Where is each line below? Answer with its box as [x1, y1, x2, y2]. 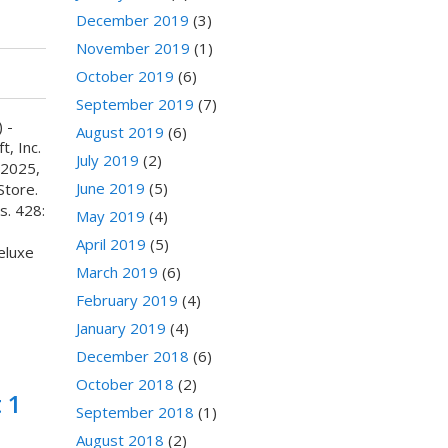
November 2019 [76, 38, 190, 59]
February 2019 [76, 290, 178, 311]
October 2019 [76, 66, 174, 87]
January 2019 [76, 318, 166, 339]
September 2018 [76, 402, 194, 423]
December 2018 [76, 346, 189, 367]
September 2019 [76, 94, 194, 115]
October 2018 [76, 374, 174, 395]
